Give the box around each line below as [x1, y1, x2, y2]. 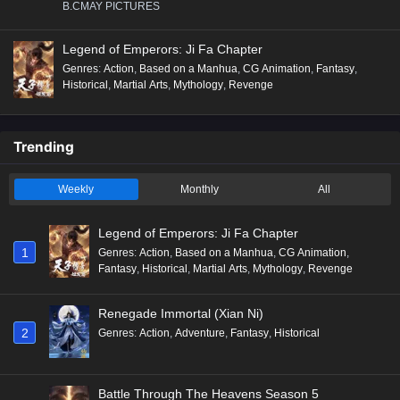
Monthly [180, 183, 220, 196]
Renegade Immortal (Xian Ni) [98, 305, 263, 321]
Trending [13, 138, 74, 156]
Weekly [58, 183, 95, 196]
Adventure [175, 326, 225, 339]
